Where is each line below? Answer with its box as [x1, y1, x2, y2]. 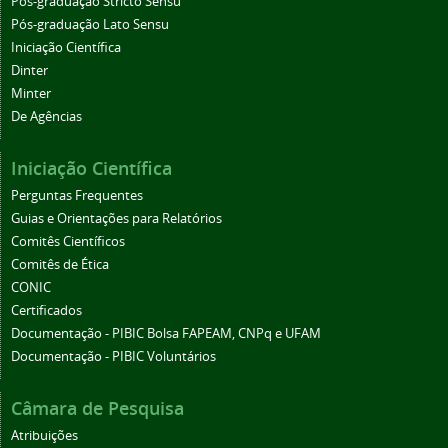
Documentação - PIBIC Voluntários [11, 348, 216, 366]
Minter [11, 85, 51, 103]
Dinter [11, 62, 48, 80]
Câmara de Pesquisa [11, 396, 184, 421]
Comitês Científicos [11, 233, 125, 251]
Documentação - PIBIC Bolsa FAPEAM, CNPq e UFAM [11, 325, 321, 343]
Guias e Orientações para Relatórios [11, 210, 222, 228]
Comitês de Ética [11, 256, 109, 274]
